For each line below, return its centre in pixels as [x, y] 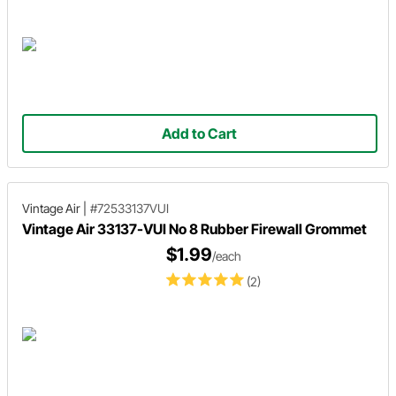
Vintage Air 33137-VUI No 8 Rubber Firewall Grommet [194, 228]
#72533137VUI [129, 208]
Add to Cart [200, 134]
